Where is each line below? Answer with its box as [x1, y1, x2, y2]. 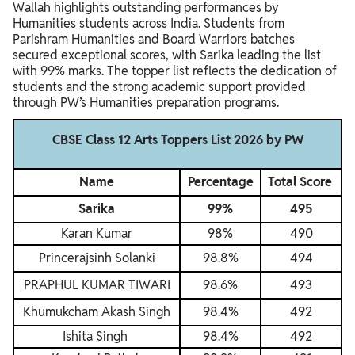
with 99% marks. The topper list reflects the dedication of [13, 63, 337, 79]
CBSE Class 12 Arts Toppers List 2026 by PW [52, 132, 303, 148]
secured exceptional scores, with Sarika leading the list [13, 47, 321, 63]
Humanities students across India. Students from [13, 15, 284, 32]
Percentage [187, 174, 254, 190]
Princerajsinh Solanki [38, 250, 155, 266]
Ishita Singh [63, 328, 131, 345]
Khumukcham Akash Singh [23, 303, 170, 320]
